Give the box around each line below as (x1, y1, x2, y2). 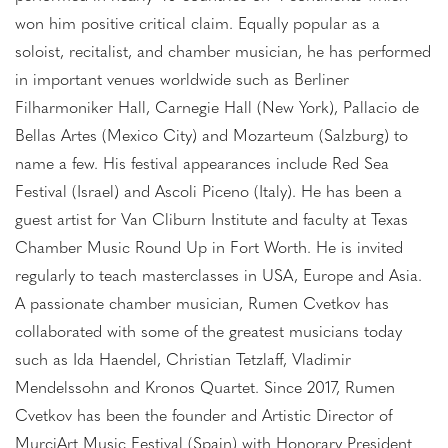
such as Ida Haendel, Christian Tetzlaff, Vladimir (15, 352, 351, 369)
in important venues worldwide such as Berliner (15, 72, 349, 89)
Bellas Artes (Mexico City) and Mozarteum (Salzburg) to (15, 128, 408, 145)
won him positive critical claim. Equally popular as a (15, 16, 380, 33)
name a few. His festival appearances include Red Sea (15, 156, 389, 173)
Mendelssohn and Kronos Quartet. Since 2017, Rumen (15, 380, 395, 397)
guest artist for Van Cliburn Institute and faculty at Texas (15, 212, 408, 229)
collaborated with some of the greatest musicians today (15, 324, 402, 341)
